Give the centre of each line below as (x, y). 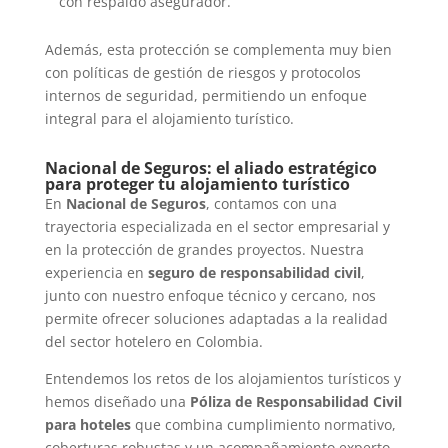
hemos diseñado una (117, 402)
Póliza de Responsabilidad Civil (295, 402)
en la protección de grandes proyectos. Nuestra (204, 250)
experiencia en (96, 273)
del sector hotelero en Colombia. (153, 342)
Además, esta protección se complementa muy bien (218, 50)
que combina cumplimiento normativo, (263, 425)
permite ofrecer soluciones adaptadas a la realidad (216, 319)
